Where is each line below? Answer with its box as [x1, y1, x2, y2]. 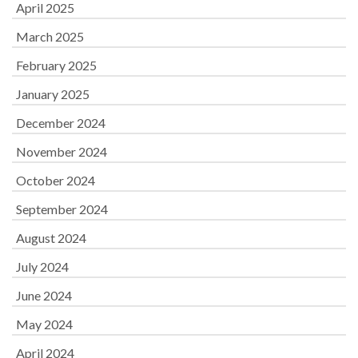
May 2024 [16, 316, 73, 332]
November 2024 [16, 143, 107, 159]
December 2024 [16, 114, 105, 130]
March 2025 [16, 28, 84, 44]
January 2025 [16, 86, 89, 101]
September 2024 [16, 201, 108, 217]
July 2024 [16, 258, 69, 274]
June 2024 [16, 287, 72, 303]
